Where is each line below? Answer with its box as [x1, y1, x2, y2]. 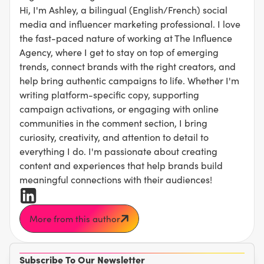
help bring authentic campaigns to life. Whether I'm [19, 74, 239, 87]
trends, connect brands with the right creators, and [19, 60, 236, 73]
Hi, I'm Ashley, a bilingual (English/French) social [19, 4, 227, 16]
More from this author [29, 213, 120, 225]
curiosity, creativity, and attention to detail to [19, 131, 209, 144]
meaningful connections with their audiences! [19, 173, 212, 186]
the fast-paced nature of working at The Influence [19, 32, 232, 45]
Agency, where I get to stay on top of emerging [19, 46, 219, 59]
